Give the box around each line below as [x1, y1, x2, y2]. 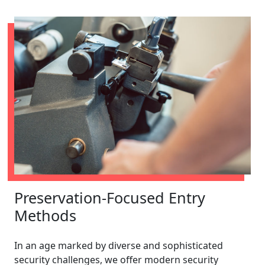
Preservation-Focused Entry [14, 187, 205, 208]
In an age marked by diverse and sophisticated [14, 238, 223, 252]
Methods [14, 205, 76, 225]
